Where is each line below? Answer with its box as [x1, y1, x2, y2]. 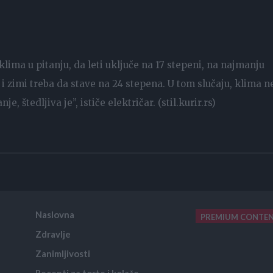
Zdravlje [35, 228, 71, 239]
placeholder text [5, 239, 79, 253]
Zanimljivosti [35, 247, 91, 259]
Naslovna [35, 208, 75, 220]
